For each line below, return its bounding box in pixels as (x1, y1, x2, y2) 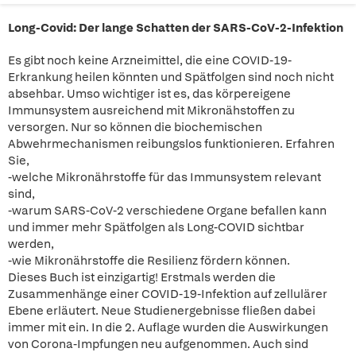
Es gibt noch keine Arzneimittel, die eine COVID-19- (8, 52, 292, 68)
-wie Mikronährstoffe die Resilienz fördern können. (8, 253, 290, 269)
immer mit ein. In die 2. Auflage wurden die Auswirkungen (8, 319, 328, 335)
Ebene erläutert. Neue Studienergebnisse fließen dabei (8, 303, 315, 319)
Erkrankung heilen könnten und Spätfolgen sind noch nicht (8, 69, 334, 85)
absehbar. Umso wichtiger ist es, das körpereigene (8, 86, 291, 102)
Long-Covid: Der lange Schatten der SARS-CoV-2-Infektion (8, 20, 343, 36)
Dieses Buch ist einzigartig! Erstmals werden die (8, 269, 276, 285)
